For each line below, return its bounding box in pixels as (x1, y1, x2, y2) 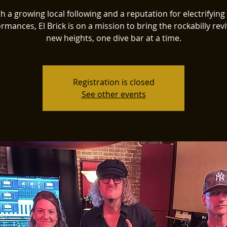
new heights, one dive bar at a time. (46, 32, 181, 44)
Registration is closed (72, 77, 155, 88)
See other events (81, 89, 146, 100)
